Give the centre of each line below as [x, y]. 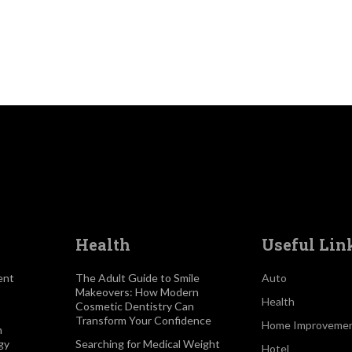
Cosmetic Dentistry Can [135, 306]
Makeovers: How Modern [137, 292]
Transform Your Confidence [144, 321]
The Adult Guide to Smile [138, 278]
